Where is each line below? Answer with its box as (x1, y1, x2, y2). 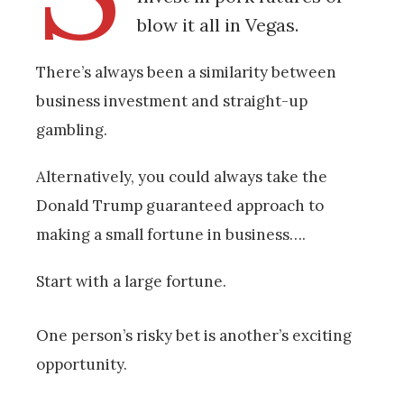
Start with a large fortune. (36, 271, 226, 291)
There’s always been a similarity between (36, 61, 336, 82)
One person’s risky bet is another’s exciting (36, 326, 352, 346)
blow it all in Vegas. (136, 13, 298, 36)
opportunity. (36, 354, 127, 375)
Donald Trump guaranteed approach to (36, 195, 324, 216)
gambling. (36, 119, 107, 140)
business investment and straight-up (36, 90, 308, 111)
